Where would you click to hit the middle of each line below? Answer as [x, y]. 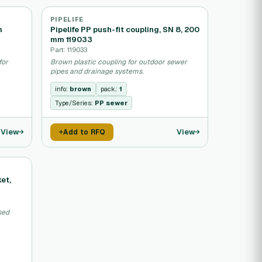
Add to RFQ [84, 132]
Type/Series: [75, 103]
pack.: [110, 89]
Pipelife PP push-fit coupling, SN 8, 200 [125, 30]
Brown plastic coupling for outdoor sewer [118, 62]
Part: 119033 [68, 49]
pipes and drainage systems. [96, 71]
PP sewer [111, 103]
